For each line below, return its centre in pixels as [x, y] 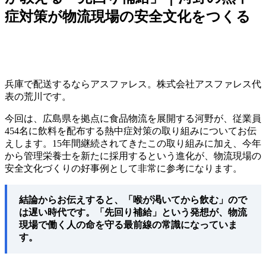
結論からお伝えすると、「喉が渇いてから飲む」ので [133, 199]
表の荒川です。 [38, 96]
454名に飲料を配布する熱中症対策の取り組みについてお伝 [131, 131]
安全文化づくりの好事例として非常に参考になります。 [123, 168]
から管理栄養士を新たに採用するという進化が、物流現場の [133, 156]
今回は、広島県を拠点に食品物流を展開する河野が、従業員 [133, 118]
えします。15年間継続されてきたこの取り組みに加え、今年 [133, 143]
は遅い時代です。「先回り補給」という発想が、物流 [133, 212]
